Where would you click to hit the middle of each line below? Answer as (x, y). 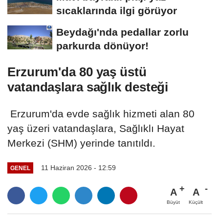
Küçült (196, 202)
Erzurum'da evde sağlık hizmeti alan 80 (101, 113)
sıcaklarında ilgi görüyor (117, 10)
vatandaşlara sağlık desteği (88, 87)
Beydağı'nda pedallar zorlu (122, 32)
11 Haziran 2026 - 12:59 (78, 168)
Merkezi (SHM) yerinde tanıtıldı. (81, 143)
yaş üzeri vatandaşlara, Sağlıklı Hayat (96, 128)
